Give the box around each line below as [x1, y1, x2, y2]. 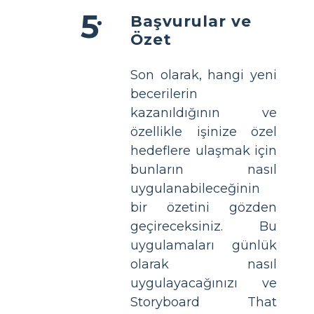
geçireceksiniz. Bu [130, 219, 277, 234]
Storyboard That [130, 294, 277, 310]
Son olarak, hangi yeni [130, 67, 277, 83]
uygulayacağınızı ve [130, 275, 277, 291]
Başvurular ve [130, 12, 252, 30]
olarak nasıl [130, 257, 277, 272]
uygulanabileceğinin [130, 181, 260, 196]
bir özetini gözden [130, 200, 277, 215]
